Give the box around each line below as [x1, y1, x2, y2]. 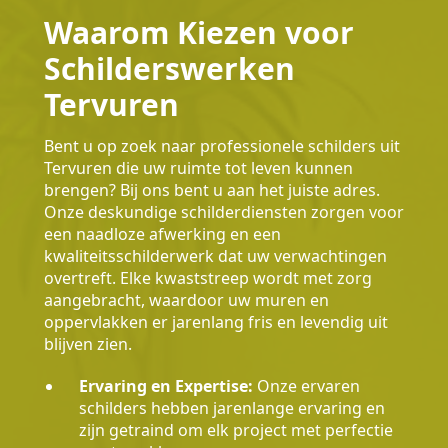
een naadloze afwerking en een [44, 222, 281, 245]
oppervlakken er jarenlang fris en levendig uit [44, 310, 388, 333]
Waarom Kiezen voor [44, 11, 354, 53]
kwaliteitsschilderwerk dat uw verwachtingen [44, 244, 387, 267]
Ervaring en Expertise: [79, 374, 253, 397]
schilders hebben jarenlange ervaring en [79, 396, 385, 419]
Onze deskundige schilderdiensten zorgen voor [44, 200, 404, 223]
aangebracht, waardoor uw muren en [44, 288, 329, 311]
